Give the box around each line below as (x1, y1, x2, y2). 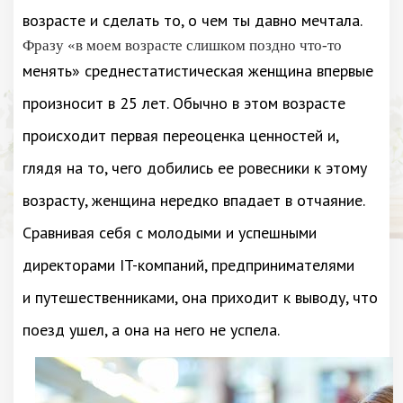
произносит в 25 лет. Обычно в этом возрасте (22, 93, 345, 113)
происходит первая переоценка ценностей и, (22, 125, 338, 146)
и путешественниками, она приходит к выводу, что (22, 287, 378, 308)
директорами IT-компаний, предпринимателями (22, 255, 354, 275)
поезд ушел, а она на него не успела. (22, 319, 280, 340)
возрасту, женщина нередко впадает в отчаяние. (22, 190, 364, 210)
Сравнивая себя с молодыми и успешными (22, 222, 317, 243)
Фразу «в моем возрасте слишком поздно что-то (22, 37, 342, 54)
